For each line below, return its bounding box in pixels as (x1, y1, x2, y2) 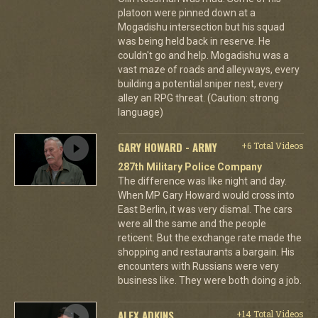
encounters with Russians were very (117, 260, 279, 272)
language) (117, 106, 163, 118)
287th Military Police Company (117, 160, 262, 172)
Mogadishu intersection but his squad (117, 21, 285, 33)
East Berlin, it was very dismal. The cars (117, 203, 292, 215)
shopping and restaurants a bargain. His (117, 246, 295, 258)
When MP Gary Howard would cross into (117, 189, 295, 201)
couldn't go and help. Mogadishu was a (117, 49, 289, 61)
